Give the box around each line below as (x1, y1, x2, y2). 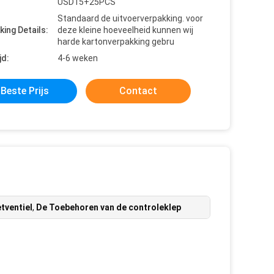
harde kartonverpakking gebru (57, 37, 174, 46)
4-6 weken (57, 53, 98, 63)
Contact (119, 85, 157, 97)
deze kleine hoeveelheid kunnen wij (57, 25, 193, 35)
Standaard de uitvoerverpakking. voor (57, 13, 203, 23)
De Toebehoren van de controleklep (36, 202, 181, 212)
